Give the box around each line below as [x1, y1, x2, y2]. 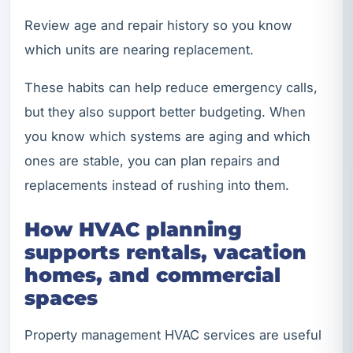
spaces [24, 286, 98, 310]
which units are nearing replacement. [24, 41, 254, 58]
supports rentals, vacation [24, 240, 307, 265]
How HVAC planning [24, 217, 242, 242]
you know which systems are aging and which [24, 128, 310, 145]
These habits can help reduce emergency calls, [24, 80, 318, 96]
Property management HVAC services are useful [24, 326, 321, 343]
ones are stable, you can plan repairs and [24, 153, 280, 169]
